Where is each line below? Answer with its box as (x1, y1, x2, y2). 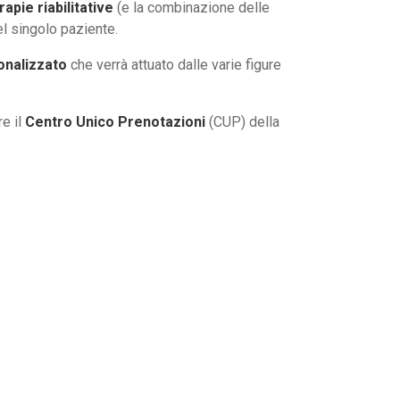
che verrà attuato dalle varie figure (67, 56, 281, 74)
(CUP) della (205, 113, 279, 131)
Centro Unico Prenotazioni (25, 113, 205, 131)
